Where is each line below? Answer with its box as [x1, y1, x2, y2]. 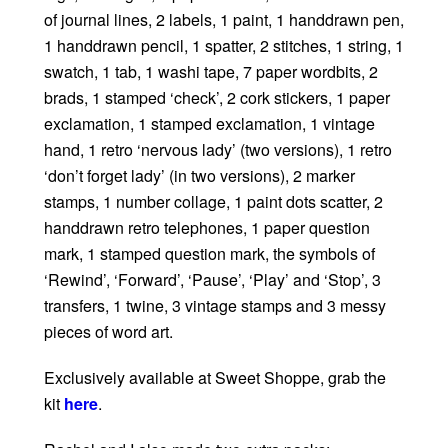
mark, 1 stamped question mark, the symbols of [44, 242, 375, 266]
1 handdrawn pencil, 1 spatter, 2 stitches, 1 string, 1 [44, 34, 404, 58]
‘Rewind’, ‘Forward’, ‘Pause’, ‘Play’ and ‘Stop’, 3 [44, 268, 381, 292]
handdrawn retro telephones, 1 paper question [44, 216, 370, 240]
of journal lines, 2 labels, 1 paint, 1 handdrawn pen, [44, 8, 404, 32]
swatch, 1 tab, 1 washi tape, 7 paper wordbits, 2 [44, 60, 378, 84]
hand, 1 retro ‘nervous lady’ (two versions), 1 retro [44, 138, 392, 162]
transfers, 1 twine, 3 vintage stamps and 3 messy [44, 294, 386, 318]
